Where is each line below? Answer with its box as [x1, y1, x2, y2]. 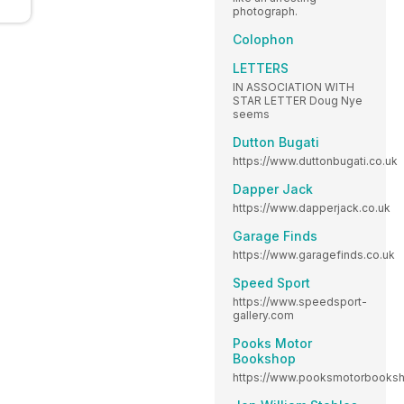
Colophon [233, 31, 294, 47]
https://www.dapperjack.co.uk [233, 200, 390, 215]
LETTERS [233, 60, 289, 76]
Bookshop [233, 350, 296, 366]
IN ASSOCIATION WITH [233, 79, 354, 94]
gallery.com [233, 308, 294, 322]
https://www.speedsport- [233, 294, 367, 308]
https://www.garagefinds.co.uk [233, 247, 395, 262]
